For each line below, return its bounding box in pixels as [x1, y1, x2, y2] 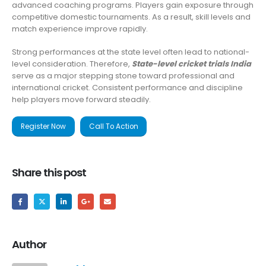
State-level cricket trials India [132, 58, 251, 69]
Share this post [12, 165, 87, 180]
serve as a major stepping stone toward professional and [12, 69, 235, 81]
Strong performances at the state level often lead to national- [12, 46, 249, 58]
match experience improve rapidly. [12, 23, 148, 35]
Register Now [20, 122, 66, 132]
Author [12, 236, 47, 252]
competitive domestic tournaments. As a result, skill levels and [12, 11, 251, 23]
